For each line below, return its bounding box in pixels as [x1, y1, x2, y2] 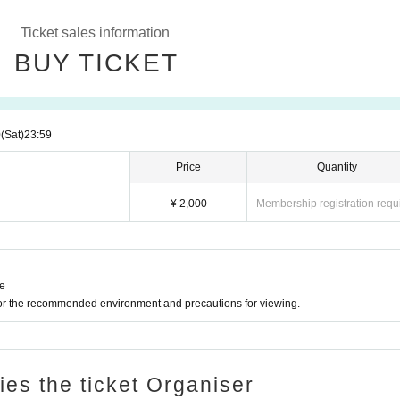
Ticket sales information [21, 25, 170, 40]
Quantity [317, 161, 357, 173]
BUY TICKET [13, 49, 179, 77]
